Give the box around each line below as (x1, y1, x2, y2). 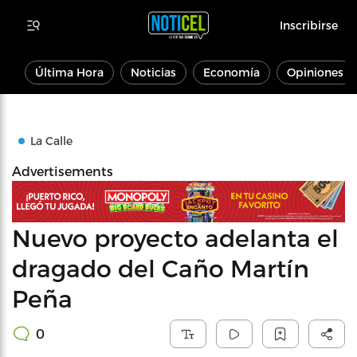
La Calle (30, 134, 73, 147)
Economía (203, 65, 260, 79)
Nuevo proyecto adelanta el (12, 222, 339, 252)
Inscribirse (280, 18, 338, 32)
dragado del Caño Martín (12, 253, 309, 282)
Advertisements (12, 163, 113, 178)
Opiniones (287, 65, 343, 79)
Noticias (131, 65, 176, 79)
